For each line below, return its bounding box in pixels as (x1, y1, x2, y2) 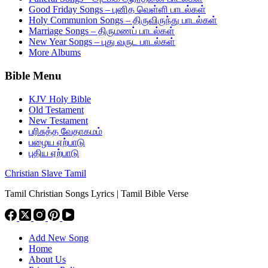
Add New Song (29, 232, 89, 243)
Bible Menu (5, 69, 62, 83)
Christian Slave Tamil (5, 167, 86, 178)
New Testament (29, 115, 88, 126)
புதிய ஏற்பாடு (29, 147, 79, 158)
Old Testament (29, 104, 84, 115)
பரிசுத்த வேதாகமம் (29, 126, 102, 136)
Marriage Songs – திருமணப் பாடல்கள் (29, 26, 175, 36)
